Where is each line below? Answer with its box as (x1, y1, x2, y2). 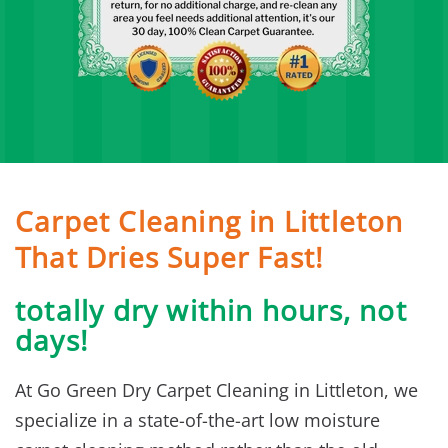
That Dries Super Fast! (15, 238, 324, 277)
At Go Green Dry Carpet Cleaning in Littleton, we (15, 378, 418, 403)
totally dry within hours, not (15, 291, 407, 330)
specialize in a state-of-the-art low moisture (15, 408, 380, 433)
